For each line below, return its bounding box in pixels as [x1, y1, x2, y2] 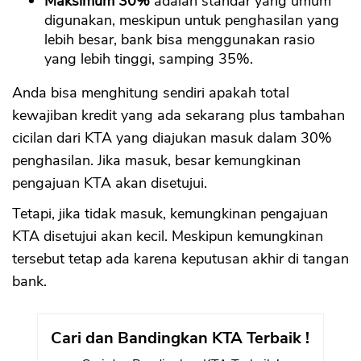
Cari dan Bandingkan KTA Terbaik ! [51, 327, 310, 350]
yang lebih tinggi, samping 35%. [44, 49, 253, 69]
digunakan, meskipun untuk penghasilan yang [44, 10, 339, 31]
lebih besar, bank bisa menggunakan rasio [44, 30, 315, 50]
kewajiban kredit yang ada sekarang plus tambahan [12, 106, 345, 126]
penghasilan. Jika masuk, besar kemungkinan [12, 151, 301, 171]
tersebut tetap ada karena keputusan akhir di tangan [12, 249, 349, 269]
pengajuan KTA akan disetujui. [12, 173, 207, 193]
